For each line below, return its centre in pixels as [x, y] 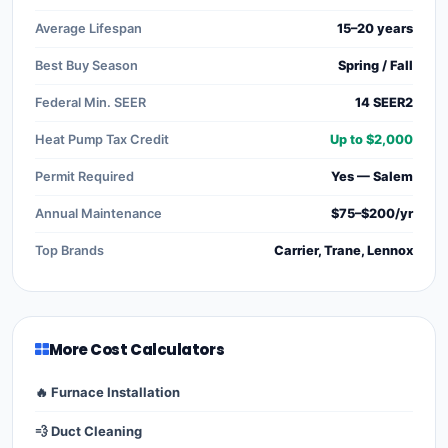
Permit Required [84, 176]
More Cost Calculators [136, 349]
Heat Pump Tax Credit [102, 139]
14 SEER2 [384, 102]
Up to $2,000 [371, 139]
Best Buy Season [86, 65]
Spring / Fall [375, 65]
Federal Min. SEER [90, 102]
